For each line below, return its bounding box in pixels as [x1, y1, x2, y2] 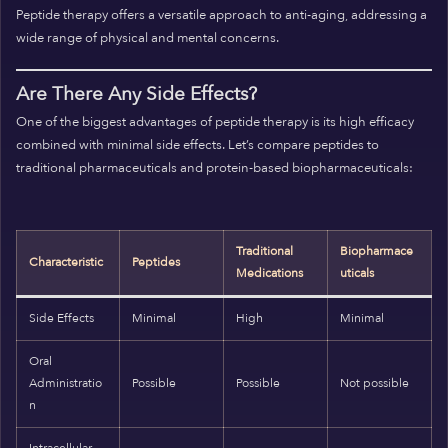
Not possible [340, 375, 409, 393]
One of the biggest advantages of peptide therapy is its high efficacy [16, 112, 414, 131]
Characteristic [29, 254, 103, 272]
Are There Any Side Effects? [16, 80, 257, 107]
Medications [236, 265, 303, 283]
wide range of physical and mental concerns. [16, 28, 279, 47]
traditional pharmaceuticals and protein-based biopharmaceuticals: [16, 158, 413, 177]
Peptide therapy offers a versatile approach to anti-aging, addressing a [16, 5, 427, 24]
